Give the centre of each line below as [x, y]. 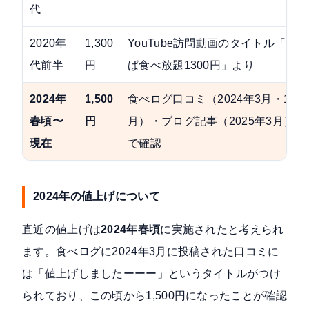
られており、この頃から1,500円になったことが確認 [154, 296]
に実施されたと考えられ [222, 230]
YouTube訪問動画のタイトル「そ [212, 43]
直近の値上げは [62, 230]
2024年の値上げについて [97, 197]
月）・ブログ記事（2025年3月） [211, 121]
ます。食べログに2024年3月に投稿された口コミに [151, 252]
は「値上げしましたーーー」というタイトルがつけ [151, 274]
